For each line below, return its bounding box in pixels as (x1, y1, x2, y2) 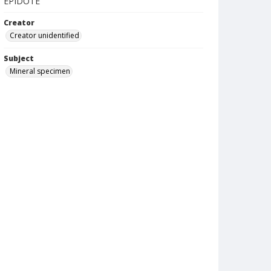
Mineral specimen (10, 66, 70, 76)
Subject (4, 53, 34, 64)
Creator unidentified (10, 30, 79, 41)
